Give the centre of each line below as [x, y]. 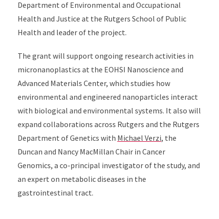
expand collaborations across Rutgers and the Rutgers [108, 124]
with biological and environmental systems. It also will [109, 110]
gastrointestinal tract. [55, 193]
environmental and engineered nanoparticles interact [108, 97]
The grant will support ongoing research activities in [105, 56]
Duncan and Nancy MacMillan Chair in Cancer [91, 152]
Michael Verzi [139, 138]
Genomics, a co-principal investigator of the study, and [109, 165]
